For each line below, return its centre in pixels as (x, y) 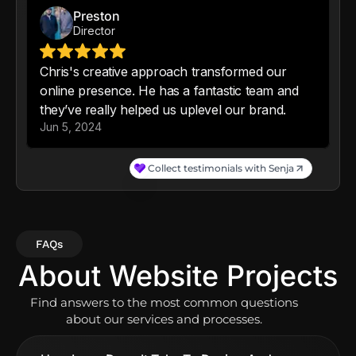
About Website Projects (178, 276)
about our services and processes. (164, 319)
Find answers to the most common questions (164, 303)
